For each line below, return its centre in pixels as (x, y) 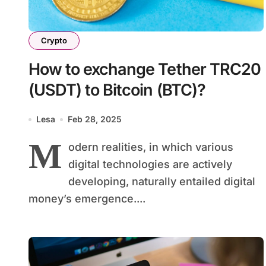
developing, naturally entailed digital (162, 182)
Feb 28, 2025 (95, 119)
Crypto (54, 41)
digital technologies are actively (150, 164)
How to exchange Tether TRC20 (145, 69)
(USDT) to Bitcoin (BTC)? (117, 90)
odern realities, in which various (151, 147)
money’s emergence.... (87, 199)
